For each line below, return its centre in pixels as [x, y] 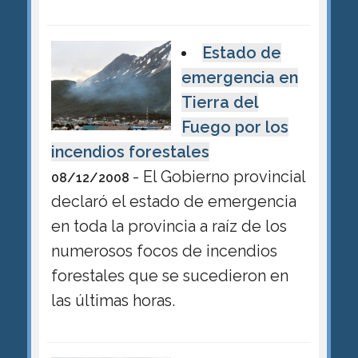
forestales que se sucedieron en [169, 275]
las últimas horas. [113, 300]
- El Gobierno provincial [219, 176]
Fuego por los [235, 127]
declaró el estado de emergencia [173, 201]
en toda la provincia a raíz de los [169, 226]
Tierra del [219, 102]
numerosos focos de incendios [164, 251]
